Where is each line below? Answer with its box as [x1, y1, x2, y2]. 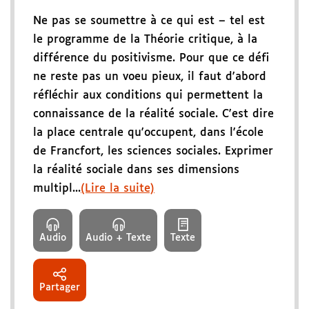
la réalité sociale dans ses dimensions [33, 163, 239, 176]
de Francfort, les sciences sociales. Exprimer [33, 145, 273, 157]
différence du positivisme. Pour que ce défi [33, 52, 269, 64]
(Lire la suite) [81, 182, 154, 195]
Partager [39, 282, 80, 292]
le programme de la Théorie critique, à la [33, 33, 257, 46]
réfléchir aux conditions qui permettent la [33, 89, 263, 101]
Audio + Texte [86, 232, 151, 243]
